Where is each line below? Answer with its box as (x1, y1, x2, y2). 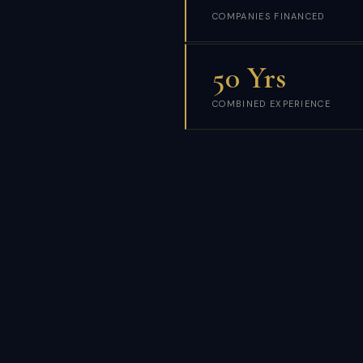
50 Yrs (212, 59, 286, 96)
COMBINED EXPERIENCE (212, 98, 331, 109)
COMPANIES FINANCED (212, 11, 325, 22)
